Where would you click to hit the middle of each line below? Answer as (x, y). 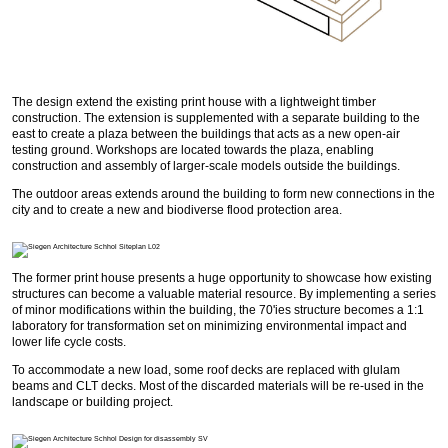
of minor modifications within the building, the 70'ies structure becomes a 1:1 (218, 309)
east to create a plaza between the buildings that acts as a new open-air (206, 133)
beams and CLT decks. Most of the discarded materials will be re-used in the (218, 385)
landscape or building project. (92, 401)
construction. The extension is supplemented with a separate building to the (216, 117)
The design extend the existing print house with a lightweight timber (194, 101)
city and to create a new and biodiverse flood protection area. (177, 209)
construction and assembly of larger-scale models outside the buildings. (206, 165)
